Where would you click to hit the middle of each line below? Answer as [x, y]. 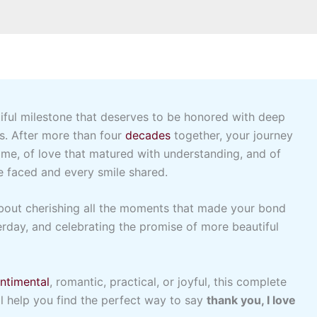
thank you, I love [251, 300]
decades [148, 135]
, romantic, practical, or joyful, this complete [168, 281]
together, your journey [232, 135]
